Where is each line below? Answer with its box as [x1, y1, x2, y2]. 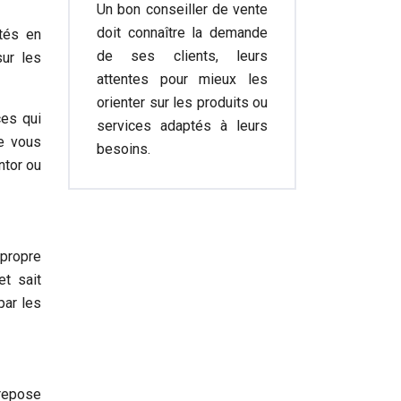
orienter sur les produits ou [97, 94, 268, 111]
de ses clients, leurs [97, 47, 268, 64]
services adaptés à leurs [97, 117, 268, 134]
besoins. [97, 141, 150, 158]
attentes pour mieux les [97, 71, 268, 88]
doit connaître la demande [97, 24, 268, 41]
